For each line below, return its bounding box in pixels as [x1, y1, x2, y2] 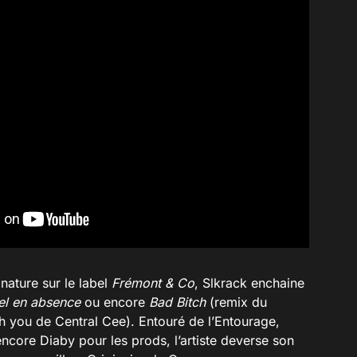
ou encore [80, 293, 149, 310]
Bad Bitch [149, 293, 210, 310]
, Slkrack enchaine [194, 274, 304, 291]
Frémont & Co [112, 274, 194, 291]
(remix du [210, 293, 267, 310]
